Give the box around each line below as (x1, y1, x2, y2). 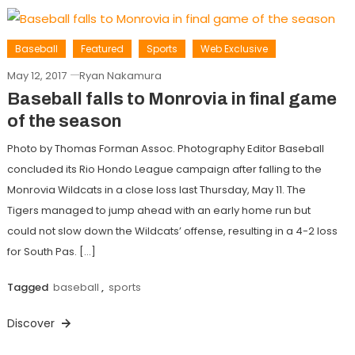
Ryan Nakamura (78, 67, 162, 83)
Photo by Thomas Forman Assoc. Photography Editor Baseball (6, 140, 324, 156)
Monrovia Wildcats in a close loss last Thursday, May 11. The (6, 181, 306, 197)
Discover (6, 315, 58, 331)
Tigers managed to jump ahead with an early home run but (6, 202, 311, 218)
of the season (6, 111, 121, 131)
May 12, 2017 (6, 67, 67, 83)
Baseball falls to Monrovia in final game (6, 89, 337, 109)
